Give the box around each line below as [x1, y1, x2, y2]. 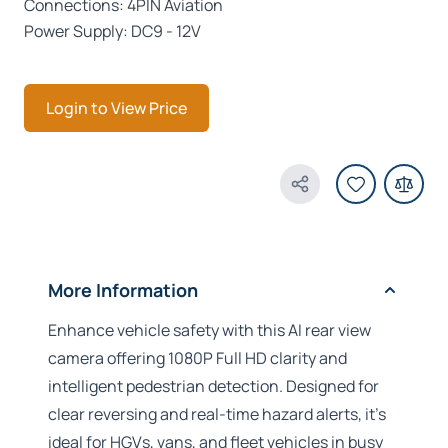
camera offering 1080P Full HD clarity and [48, 346, 347, 369]
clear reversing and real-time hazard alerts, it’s [48, 402, 386, 425]
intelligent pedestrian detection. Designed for [48, 374, 379, 397]
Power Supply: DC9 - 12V [24, 19, 201, 42]
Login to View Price [46, 96, 187, 119]
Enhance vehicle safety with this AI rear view [48, 318, 371, 341]
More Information [48, 277, 198, 302]
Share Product [298, 183, 405, 206]
